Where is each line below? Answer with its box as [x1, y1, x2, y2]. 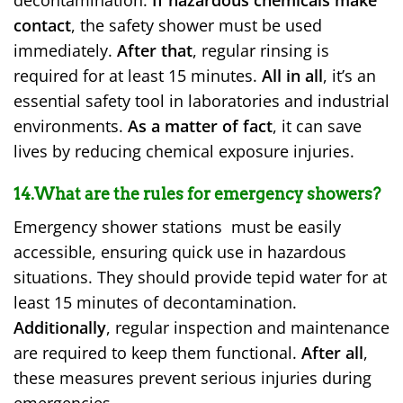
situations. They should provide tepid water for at [13, 266, 387, 289]
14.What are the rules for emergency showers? [13, 184, 381, 204]
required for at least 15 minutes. [13, 64, 262, 86]
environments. [13, 114, 128, 137]
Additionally [13, 317, 106, 339]
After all [301, 342, 363, 364]
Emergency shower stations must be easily [13, 216, 341, 238]
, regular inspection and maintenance [106, 317, 390, 339]
